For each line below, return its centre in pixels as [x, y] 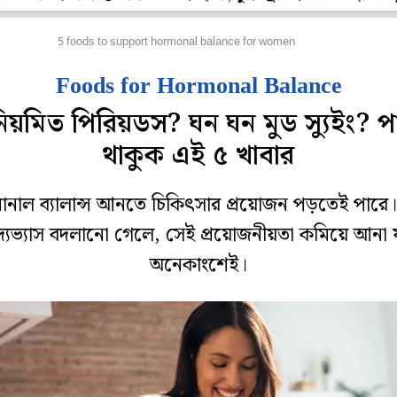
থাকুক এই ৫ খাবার [198, 156]
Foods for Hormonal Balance [198, 86]
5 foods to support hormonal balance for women [176, 42]
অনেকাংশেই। [198, 265]
